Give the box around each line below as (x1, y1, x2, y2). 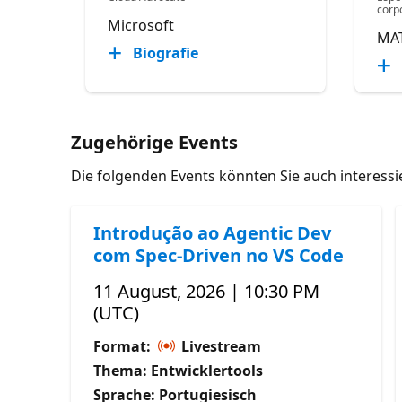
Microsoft (108, 14, 175, 35)
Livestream (178, 336, 262, 356)
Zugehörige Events (71, 129, 239, 154)
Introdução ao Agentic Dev (93, 220, 332, 245)
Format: (93, 336, 155, 356)
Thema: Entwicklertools (93, 360, 264, 380)
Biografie (133, 42, 199, 63)
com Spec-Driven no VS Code (93, 242, 345, 267)
